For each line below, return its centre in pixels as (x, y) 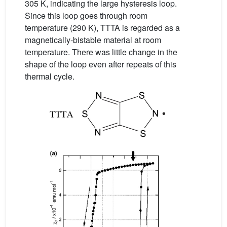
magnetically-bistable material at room (93, 40)
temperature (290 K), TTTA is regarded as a (102, 28)
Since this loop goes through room (86, 15)
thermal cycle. (50, 76)
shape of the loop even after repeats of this (101, 64)
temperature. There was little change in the (101, 52)
